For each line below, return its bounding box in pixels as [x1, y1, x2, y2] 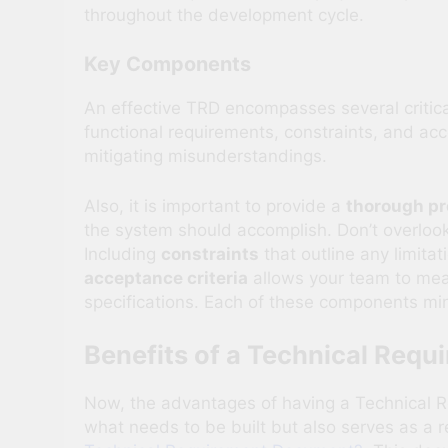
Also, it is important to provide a [84, 195, 346, 216]
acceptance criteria [84, 267, 248, 288]
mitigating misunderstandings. [84, 146, 327, 167]
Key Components [84, 52, 251, 77]
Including [84, 243, 161, 264]
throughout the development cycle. [84, 4, 364, 25]
